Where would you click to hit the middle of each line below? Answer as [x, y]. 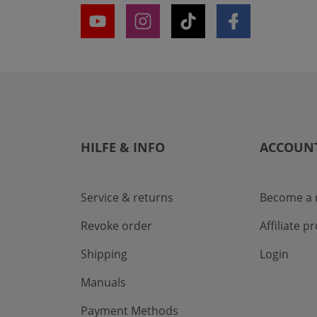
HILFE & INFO [123, 147]
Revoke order [116, 225]
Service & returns [127, 197]
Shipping [104, 254]
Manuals [103, 282]
